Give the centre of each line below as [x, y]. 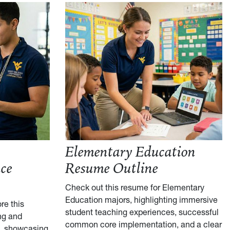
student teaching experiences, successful [142, 212]
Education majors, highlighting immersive [141, 200]
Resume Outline [112, 169]
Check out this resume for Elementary [135, 188]
